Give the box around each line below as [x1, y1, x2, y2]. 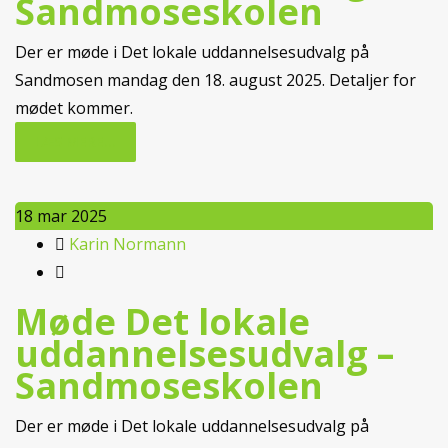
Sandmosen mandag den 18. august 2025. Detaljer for [15, 69, 416, 91]
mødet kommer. [15, 97, 133, 119]
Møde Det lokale [15, 297, 310, 346]
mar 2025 [37, 205, 107, 227]
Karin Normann [69, 233, 186, 255]
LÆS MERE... [35, 132, 116, 151]
